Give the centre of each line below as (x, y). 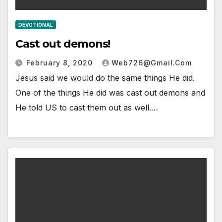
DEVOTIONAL (36, 25)
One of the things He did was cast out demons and (110, 92)
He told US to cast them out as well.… (87, 107)
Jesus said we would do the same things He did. (105, 78)
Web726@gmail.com (152, 62)
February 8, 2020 (61, 62)
